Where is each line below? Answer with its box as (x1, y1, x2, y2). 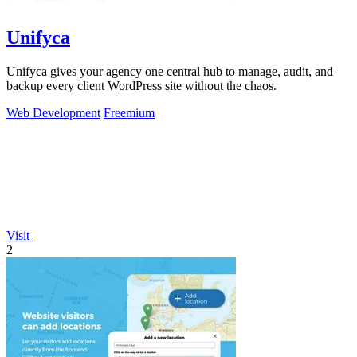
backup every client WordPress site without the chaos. (6, 78, 277, 92)
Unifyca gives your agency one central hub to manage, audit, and (6, 64, 333, 78)
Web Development (6, 105, 100, 120)
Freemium (104, 105, 155, 120)
